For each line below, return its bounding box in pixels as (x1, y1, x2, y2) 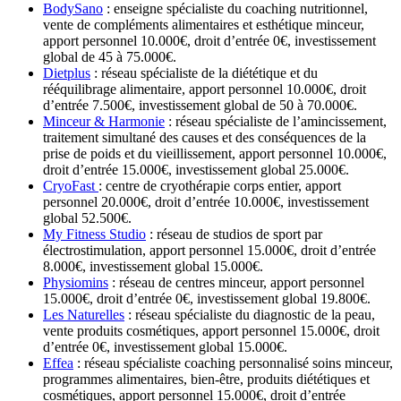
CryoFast (43, 178, 98, 194)
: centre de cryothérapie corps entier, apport (98, 178, 341, 194)
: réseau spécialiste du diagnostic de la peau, (124, 307, 375, 323)
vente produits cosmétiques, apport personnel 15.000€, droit (43, 323, 380, 339)
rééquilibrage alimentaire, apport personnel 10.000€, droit (43, 81, 366, 98)
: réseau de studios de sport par (146, 226, 322, 243)
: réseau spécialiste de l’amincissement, (165, 114, 387, 130)
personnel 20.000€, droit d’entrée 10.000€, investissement (43, 194, 369, 210)
